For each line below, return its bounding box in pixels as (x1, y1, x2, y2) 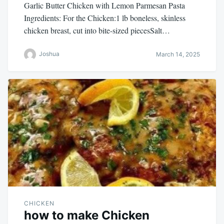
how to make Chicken (24, 208, 149, 223)
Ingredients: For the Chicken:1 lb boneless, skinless (24, 12, 185, 23)
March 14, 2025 (156, 50, 200, 58)
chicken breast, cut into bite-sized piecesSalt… (24, 24, 170, 35)
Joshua (39, 50, 59, 58)
